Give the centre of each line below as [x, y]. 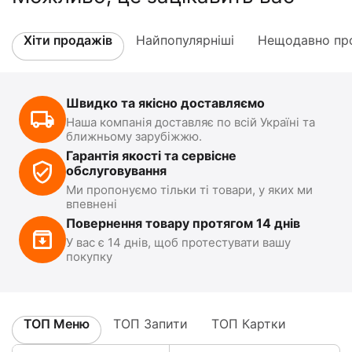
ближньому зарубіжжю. [134, 136]
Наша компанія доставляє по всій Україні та [191, 122]
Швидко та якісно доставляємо [165, 103]
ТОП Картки [249, 324]
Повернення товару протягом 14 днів [183, 223]
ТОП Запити [150, 324]
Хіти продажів [68, 40]
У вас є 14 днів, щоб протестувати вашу [178, 242]
